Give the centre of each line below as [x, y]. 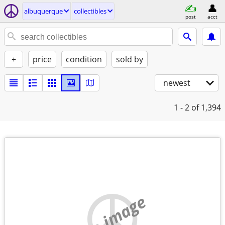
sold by [130, 59]
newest [177, 83]
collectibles [90, 11]
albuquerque [43, 11]
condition [84, 59]
